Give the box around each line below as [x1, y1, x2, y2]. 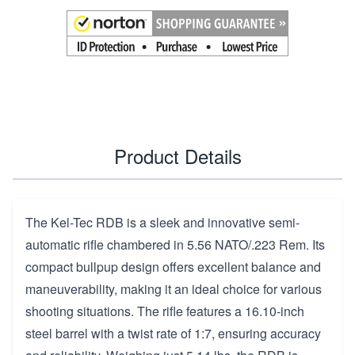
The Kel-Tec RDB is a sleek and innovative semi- [25, 212, 300, 231]
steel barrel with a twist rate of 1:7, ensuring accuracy [25, 323, 321, 342]
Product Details [113, 141, 242, 170]
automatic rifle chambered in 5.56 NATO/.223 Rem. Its [25, 235, 325, 254]
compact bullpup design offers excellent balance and [25, 257, 321, 276]
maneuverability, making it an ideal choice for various [25, 279, 322, 298]
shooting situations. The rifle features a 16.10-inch [25, 301, 304, 320]
